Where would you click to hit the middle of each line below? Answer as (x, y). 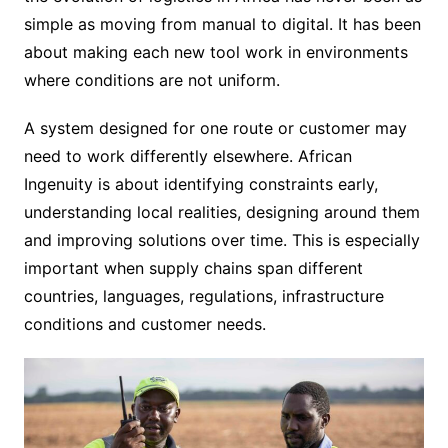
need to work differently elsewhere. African (187, 155)
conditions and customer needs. (144, 323)
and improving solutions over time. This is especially (221, 239)
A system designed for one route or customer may (215, 127)
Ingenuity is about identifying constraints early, (200, 183)
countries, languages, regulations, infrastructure (203, 295)
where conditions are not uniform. (151, 79)
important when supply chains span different (193, 267)
